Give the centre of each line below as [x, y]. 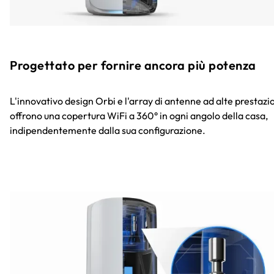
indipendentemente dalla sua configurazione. [108, 130]
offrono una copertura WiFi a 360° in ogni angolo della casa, [139, 115]
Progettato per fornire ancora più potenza [133, 65]
